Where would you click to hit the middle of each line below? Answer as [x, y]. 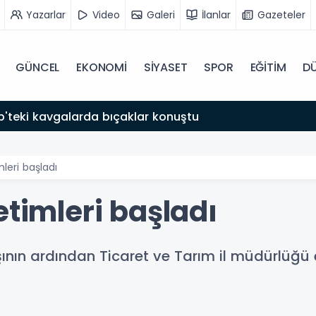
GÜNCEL [38, 67]
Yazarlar [46, 14]
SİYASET [165, 67]
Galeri [161, 14]
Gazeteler [281, 14]
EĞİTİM [268, 67]
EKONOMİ [102, 67]
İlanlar [216, 14]
